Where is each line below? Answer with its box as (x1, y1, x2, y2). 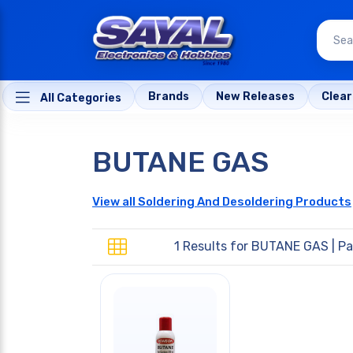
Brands (148, 90, 189, 104)
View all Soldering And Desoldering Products (92, 194, 351, 209)
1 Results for (174, 239, 251, 255)
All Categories (38, 91, 121, 106)
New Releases (216, 90, 295, 104)
